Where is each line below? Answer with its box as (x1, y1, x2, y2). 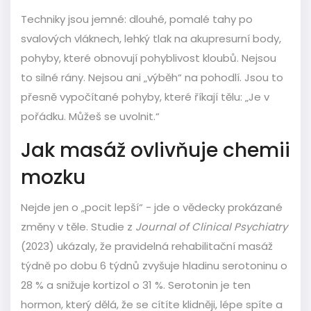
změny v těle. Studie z (21, 219, 135, 235)
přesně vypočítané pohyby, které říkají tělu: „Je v (21, 90, 269, 105)
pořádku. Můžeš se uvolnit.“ (21, 109, 160, 124)
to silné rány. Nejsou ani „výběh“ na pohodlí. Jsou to (21, 70, 283, 85)
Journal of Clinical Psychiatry (135, 219, 287, 235)
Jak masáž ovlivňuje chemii (21, 137, 290, 165)
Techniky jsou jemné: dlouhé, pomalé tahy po (21, 12, 253, 27)
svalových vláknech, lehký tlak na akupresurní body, (21, 31, 281, 47)
